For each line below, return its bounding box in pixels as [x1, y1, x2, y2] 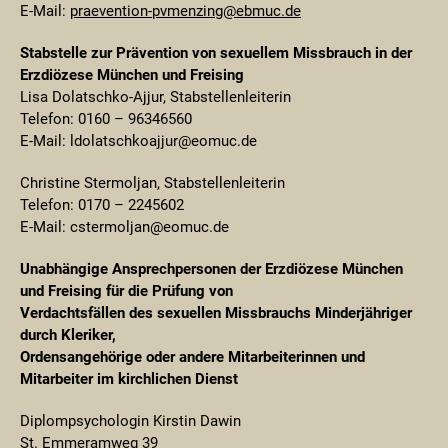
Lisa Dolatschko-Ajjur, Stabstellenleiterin [20, 88, 291, 106]
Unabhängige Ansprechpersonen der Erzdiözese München [20, 260, 403, 278]
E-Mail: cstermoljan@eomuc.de [20, 218, 229, 236]
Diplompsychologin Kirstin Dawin [20, 412, 241, 430]
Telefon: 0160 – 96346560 [20, 110, 192, 128]
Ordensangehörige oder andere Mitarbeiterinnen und [20, 348, 365, 366]
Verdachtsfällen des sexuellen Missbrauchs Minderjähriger [20, 304, 412, 322]
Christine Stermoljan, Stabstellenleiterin [20, 174, 285, 192]
